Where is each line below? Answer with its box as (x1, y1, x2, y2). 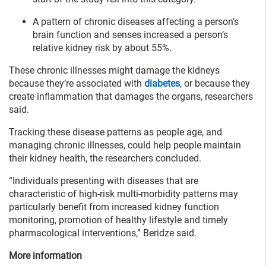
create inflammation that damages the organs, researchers (9, 91, 253, 103)
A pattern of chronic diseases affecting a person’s (33, 16, 239, 28)
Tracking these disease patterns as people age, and (9, 126, 222, 138)
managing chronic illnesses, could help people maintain (9, 140, 241, 151)
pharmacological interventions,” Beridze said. (9, 227, 197, 239)
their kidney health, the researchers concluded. (9, 153, 201, 164)
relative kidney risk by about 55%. (33, 42, 172, 54)
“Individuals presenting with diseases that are (9, 175, 198, 187)
